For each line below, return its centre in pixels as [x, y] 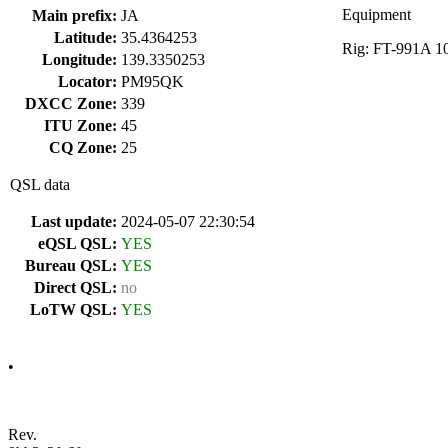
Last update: [74, 221]
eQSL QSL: [77, 243]
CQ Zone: [83, 147]
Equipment [376, 14]
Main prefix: [74, 15]
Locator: [87, 81]
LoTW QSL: [73, 309]
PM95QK [152, 81]
